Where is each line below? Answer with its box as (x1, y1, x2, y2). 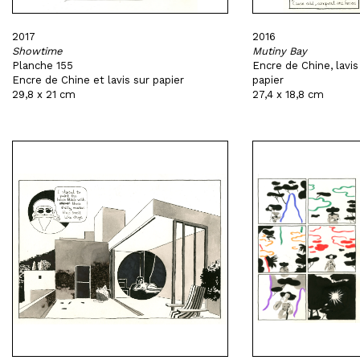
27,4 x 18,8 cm (252, 88, 324, 100)
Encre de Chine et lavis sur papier (12, 74, 184, 86)
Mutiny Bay (252, 45, 307, 57)
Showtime (12, 45, 63, 57)
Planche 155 (12, 59, 73, 72)
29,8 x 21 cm (12, 88, 76, 100)
